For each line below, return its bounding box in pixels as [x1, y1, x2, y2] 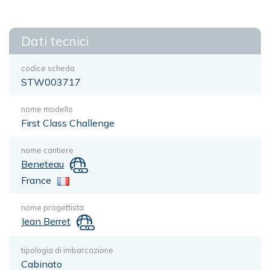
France [21, 174, 51, 186]
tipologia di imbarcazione [21, 245, 113, 255]
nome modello [21, 104, 73, 114]
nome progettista [21, 202, 84, 212]
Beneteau [21, 158, 64, 170]
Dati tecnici [21, 33, 89, 49]
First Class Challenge [21, 117, 115, 129]
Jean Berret [21, 215, 71, 227]
